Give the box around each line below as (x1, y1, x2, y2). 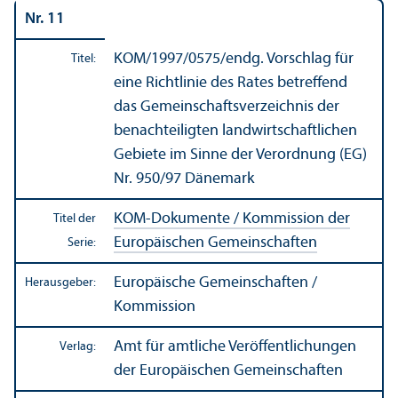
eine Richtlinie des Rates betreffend (114, 74, 347, 92)
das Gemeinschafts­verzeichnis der (114, 98, 339, 115)
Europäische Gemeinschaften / (114, 274, 317, 291)
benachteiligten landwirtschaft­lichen (114, 122, 357, 139)
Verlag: (60, 339, 96, 354)
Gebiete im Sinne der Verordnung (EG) (114, 146, 367, 163)
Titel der (53, 211, 96, 226)
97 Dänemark (165, 170, 254, 187)
